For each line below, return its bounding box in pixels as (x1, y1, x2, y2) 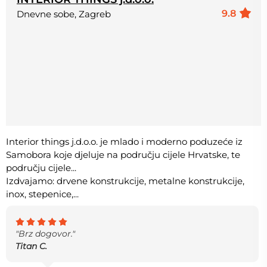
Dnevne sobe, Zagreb (17, 8, 111, 20)
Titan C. (15, 240, 47, 252)
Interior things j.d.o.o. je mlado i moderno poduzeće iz (6, 135, 243, 147)
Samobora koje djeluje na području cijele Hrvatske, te (6, 148, 240, 160)
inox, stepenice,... (6, 188, 79, 200)
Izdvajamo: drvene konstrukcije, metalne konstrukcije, (6, 175, 244, 187)
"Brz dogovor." (15, 228, 75, 239)
